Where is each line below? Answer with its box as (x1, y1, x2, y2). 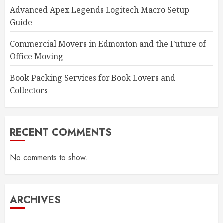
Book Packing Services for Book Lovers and (10, 72, 175, 83)
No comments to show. (10, 152, 88, 163)
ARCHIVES (10, 193, 61, 207)
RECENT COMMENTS (10, 125, 111, 140)
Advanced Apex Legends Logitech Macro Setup (10, 4, 189, 15)
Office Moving (10, 51, 63, 62)
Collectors (10, 85, 48, 96)
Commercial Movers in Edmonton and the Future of (10, 38, 206, 49)
